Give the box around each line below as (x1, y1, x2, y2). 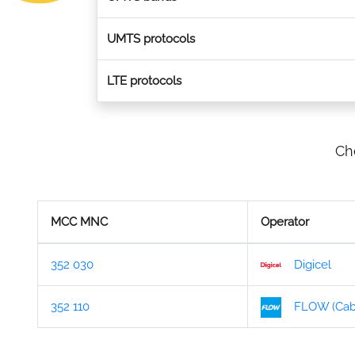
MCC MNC (51, 215, 108, 229)
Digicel (294, 258, 331, 272)
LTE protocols (107, 74, 181, 88)
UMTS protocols (107, 32, 195, 46)
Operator (261, 215, 309, 229)
